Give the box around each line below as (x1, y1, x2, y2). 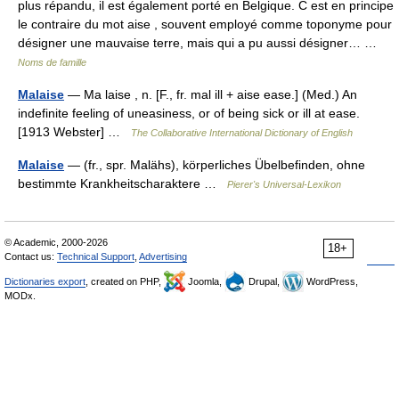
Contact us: (4, 251, 57, 262)
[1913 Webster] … (18, 125, 131, 139)
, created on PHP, (85, 276, 164, 287)
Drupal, (246, 276, 282, 287)
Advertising (139, 251, 187, 262)
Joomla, (185, 276, 224, 287)
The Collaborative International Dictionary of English (131, 127, 353, 138)
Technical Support (57, 251, 134, 262)
